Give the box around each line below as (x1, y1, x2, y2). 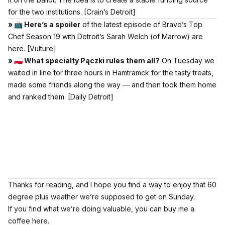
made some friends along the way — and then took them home (8, 80, 216, 89)
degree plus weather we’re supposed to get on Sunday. (8, 192, 195, 201)
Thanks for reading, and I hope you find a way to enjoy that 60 (8, 180, 216, 189)
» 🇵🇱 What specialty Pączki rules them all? (8, 56, 160, 65)
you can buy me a (135, 204, 194, 213)
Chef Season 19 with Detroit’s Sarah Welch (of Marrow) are (8, 32, 203, 41)
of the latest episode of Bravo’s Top (80, 20, 202, 29)
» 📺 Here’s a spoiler (8, 20, 80, 29)
